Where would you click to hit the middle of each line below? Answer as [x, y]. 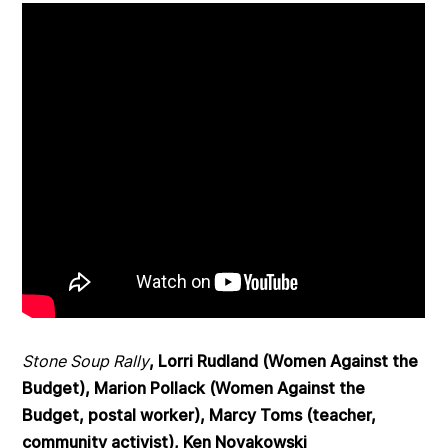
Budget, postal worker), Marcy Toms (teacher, [199, 415]
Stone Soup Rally [86, 361]
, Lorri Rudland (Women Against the [284, 361]
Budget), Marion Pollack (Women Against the [194, 388]
